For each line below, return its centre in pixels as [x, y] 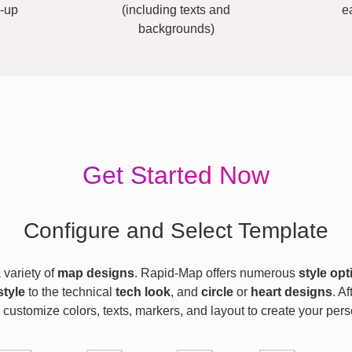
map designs [95, 273]
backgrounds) [176, 29]
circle [217, 292]
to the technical [70, 292]
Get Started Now [176, 176]
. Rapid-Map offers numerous [216, 273]
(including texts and [176, 10]
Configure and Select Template [176, 231]
